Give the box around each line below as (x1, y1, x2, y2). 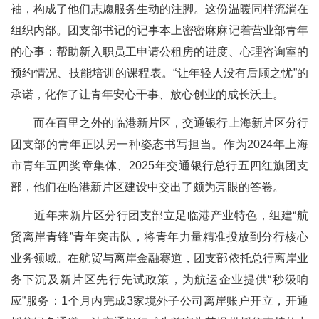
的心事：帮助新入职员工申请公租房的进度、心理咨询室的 (11, 46, 308, 58)
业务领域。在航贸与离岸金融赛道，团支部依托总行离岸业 (11, 252, 308, 264)
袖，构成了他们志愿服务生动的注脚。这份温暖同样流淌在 (11, 3, 308, 15)
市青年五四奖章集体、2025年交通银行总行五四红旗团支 (11, 159, 308, 172)
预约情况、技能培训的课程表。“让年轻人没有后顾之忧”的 (11, 67, 308, 79)
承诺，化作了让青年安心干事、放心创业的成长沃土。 (11, 88, 284, 100)
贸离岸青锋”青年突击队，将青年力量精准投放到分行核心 (11, 231, 308, 243)
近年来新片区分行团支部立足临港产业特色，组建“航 (11, 209, 308, 221)
